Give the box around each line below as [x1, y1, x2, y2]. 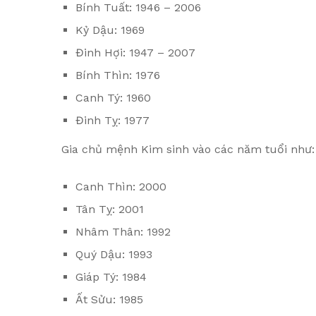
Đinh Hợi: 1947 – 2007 [75, 46, 195, 60]
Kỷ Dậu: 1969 [75, 23, 148, 37]
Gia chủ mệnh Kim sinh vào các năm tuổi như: [61, 142, 315, 157]
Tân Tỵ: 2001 [75, 202, 144, 216]
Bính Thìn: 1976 [75, 68, 164, 83]
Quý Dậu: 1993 [75, 247, 152, 261]
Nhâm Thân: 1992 [75, 224, 171, 238]
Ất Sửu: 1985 [75, 292, 143, 306]
